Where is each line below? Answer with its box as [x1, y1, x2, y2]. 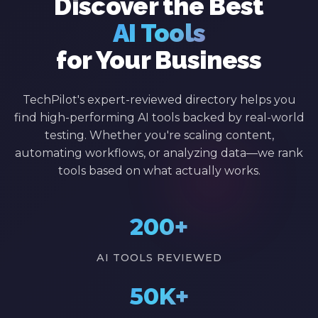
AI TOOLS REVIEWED [96, 251, 222, 265]
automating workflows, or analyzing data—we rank [15, 146, 303, 160]
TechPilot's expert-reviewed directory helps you [22, 93, 296, 107]
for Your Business [56, 45, 262, 75]
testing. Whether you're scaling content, [44, 128, 274, 143]
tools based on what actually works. [57, 164, 261, 178]
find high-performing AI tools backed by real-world [13, 111, 305, 125]
